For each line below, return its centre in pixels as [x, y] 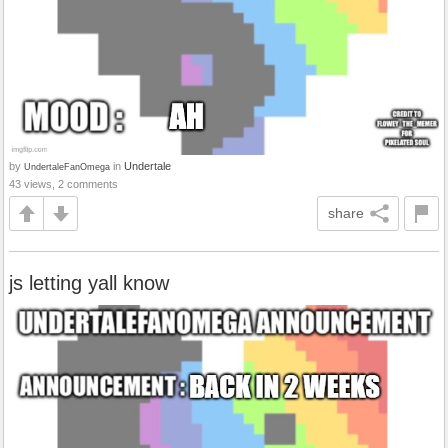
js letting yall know [89, 283]
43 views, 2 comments [63, 184]
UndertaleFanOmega [67, 167]
